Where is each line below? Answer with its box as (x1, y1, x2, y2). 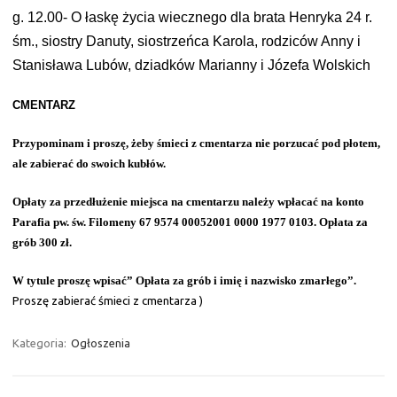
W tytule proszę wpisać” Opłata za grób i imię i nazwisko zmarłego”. (12, 274, 356, 287)
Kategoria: (12, 337, 69, 349)
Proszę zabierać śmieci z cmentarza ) (12, 294, 203, 307)
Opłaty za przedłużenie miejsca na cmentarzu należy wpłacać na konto (12, 195, 364, 208)
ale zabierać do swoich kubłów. (12, 157, 166, 170)
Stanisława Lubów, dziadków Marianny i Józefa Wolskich (12, 58, 370, 73)
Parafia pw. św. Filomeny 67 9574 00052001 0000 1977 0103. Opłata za (12, 215, 368, 229)
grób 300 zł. (12, 236, 72, 249)
